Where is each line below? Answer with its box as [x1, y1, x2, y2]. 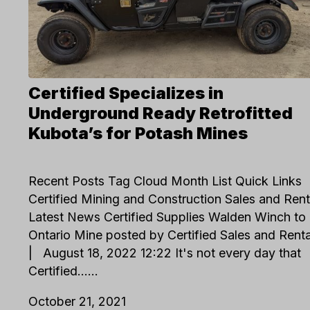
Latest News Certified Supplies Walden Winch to [28, 209, 307, 224]
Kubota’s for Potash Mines [28, 123, 248, 144]
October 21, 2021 [28, 293, 127, 309]
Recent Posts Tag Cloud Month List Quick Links [28, 173, 302, 188]
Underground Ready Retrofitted [28, 103, 293, 124]
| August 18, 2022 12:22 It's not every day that [28, 245, 302, 260]
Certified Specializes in [28, 83, 224, 104]
